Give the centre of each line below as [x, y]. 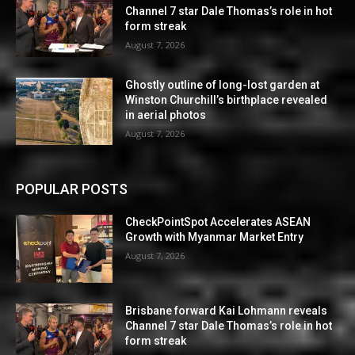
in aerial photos [166, 115]
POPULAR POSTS [72, 189]
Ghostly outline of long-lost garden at [223, 84]
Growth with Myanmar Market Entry [215, 237]
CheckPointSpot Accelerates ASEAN [218, 222]
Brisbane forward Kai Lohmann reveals [227, 310]
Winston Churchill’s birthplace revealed [227, 99]
